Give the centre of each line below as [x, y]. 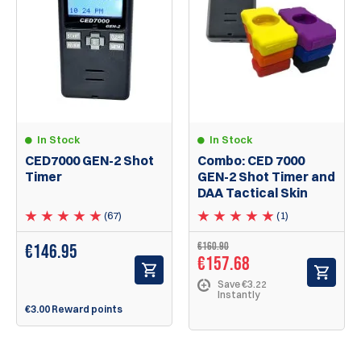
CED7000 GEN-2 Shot [89, 161]
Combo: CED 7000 [251, 161]
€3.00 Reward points [74, 309]
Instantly [239, 295]
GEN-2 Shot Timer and [266, 177]
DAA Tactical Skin [253, 193]
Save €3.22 [242, 284]
